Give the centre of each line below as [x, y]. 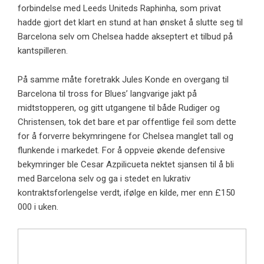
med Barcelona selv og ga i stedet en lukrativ [104, 179]
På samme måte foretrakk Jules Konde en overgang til [123, 80]
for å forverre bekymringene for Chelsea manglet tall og [126, 136]
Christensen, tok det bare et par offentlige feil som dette [127, 122]
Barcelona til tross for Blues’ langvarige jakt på [107, 94]
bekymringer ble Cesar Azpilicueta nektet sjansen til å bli [126, 165]
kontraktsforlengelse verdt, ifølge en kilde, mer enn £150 [126, 193]
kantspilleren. [43, 51]
